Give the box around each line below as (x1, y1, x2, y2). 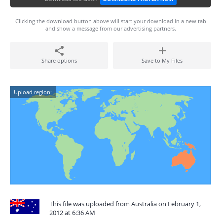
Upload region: (14, 88, 52, 96)
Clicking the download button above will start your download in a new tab (15, 17, 206, 25)
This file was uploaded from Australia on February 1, (49, 199, 201, 208)
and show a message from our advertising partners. (45, 25, 176, 32)
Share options (41, 57, 77, 64)
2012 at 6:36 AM (49, 208, 95, 217)
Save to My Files (142, 57, 183, 64)
